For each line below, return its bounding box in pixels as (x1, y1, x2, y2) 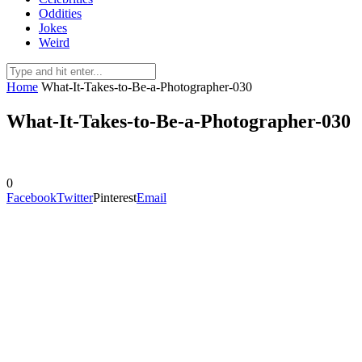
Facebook (6, 190, 57, 204)
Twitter (57, 190, 93, 204)
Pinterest (93, 190, 137, 204)
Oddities (39, 6, 82, 20)
